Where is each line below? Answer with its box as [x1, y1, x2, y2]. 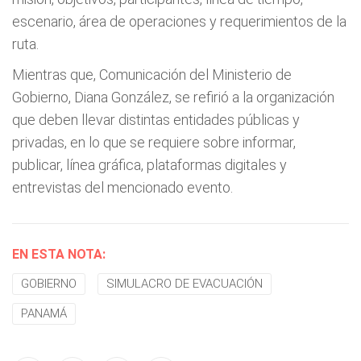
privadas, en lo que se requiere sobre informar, [12, 134, 296, 151]
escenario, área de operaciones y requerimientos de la [12, 13, 346, 30]
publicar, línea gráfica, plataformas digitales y [12, 156, 287, 173]
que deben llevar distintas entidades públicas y [12, 111, 300, 128]
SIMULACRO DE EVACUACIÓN [106, 276, 263, 291]
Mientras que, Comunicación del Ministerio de [12, 66, 292, 83]
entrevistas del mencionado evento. [12, 179, 233, 196]
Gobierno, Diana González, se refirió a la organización [12, 89, 334, 106]
